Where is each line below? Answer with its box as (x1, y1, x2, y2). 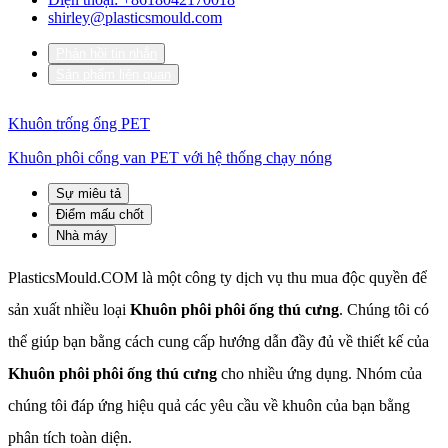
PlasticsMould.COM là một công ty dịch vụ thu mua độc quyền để (8, 268, 427, 286)
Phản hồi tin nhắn (56, 45, 157, 61)
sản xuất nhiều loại (8, 300, 130, 318)
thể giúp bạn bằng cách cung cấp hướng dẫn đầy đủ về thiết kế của (8, 332, 429, 350)
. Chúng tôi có (339, 300, 429, 318)
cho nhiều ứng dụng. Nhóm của (217, 364, 422, 382)
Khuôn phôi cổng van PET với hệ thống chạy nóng (8, 148, 332, 166)
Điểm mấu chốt (56, 206, 144, 222)
